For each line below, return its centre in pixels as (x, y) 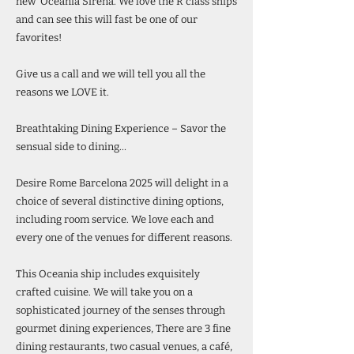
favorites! (39, 38)
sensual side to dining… (71, 147)
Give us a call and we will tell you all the (111, 74)
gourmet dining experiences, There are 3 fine (123, 328)
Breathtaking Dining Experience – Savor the (121, 128)
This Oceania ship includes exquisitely (108, 274)
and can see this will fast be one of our (107, 19)
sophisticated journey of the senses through (121, 310)
